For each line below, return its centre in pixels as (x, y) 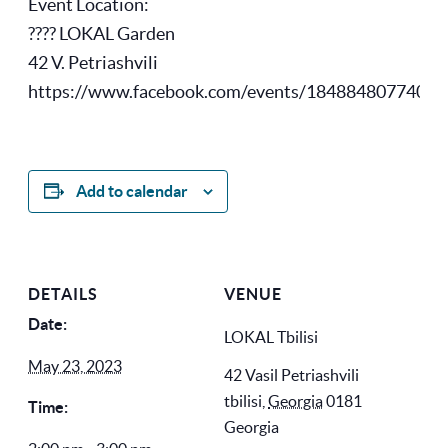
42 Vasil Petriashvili (291, 374)
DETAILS (63, 293)
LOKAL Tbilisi (271, 336)
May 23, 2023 (75, 365)
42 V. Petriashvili (93, 62)
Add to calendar (131, 190)
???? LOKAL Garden (101, 33)
